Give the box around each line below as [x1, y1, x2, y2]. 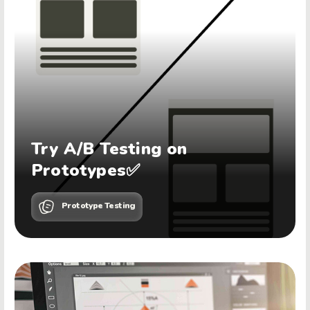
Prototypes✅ [31, 159, 140, 182]
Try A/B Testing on [31, 138, 188, 161]
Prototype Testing [62, 200, 136, 212]
